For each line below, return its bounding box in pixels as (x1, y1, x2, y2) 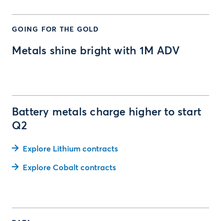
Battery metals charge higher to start (12, 107, 202, 118)
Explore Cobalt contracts (23, 164, 116, 172)
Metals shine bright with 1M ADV (12, 46, 180, 57)
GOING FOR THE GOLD (12, 26, 99, 33)
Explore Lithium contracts (23, 145, 118, 153)
